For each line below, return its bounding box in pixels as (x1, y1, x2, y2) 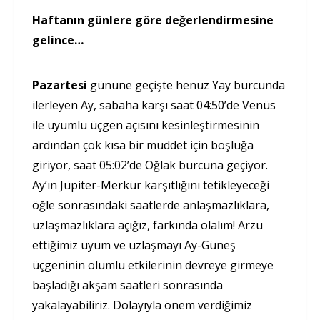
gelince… (32, 32, 84, 49)
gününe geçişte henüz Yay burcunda (90, 77, 285, 94)
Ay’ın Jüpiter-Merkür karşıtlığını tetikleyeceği (32, 177, 269, 194)
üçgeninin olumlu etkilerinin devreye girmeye (32, 257, 274, 274)
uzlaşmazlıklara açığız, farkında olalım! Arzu (32, 217, 263, 234)
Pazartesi (32, 77, 90, 94)
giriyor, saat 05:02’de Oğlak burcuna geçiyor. (32, 157, 268, 174)
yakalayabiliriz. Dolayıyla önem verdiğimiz (32, 297, 252, 314)
